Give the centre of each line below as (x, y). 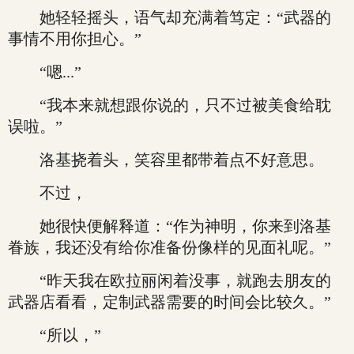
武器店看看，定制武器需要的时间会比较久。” (169, 302)
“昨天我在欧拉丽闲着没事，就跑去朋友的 (169, 281)
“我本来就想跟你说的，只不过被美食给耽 (169, 105)
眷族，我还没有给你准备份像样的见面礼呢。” (169, 247)
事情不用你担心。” (75, 39)
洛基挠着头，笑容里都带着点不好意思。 (166, 160)
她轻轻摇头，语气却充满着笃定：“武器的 (169, 17)
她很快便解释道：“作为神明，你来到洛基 (169, 226)
